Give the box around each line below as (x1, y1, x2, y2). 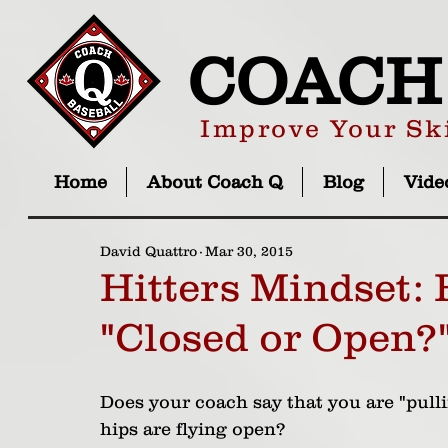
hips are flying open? (100, 419, 291, 439)
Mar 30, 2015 (205, 243, 293, 259)
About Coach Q (146, 172, 283, 192)
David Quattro (100, 243, 197, 259)
